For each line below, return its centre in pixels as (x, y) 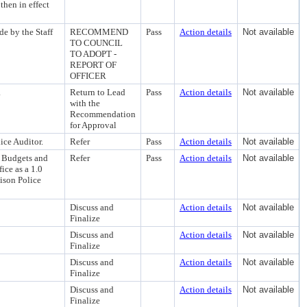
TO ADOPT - (93, 54)
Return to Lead (98, 92)
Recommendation (103, 114)
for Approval (93, 125)
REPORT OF (93, 65)
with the (85, 103)
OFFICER (88, 76)
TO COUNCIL (96, 43)
